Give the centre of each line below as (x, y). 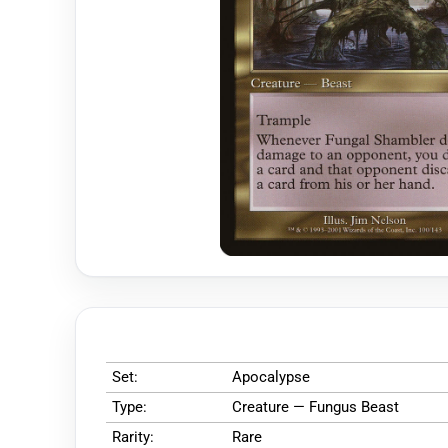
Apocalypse (271, 376)
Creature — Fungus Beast (315, 406)
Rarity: (133, 436)
